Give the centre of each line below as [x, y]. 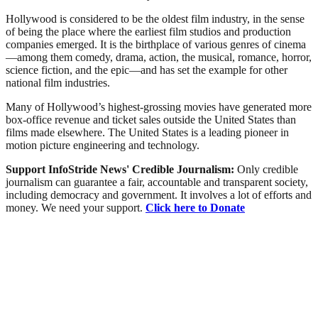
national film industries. [58, 82]
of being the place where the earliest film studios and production [148, 31]
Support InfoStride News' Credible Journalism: [121, 169]
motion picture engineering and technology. [103, 145]
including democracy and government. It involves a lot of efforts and [159, 194]
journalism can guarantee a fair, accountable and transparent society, [157, 182]
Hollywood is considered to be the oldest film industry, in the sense [155, 18]
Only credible [268, 169]
